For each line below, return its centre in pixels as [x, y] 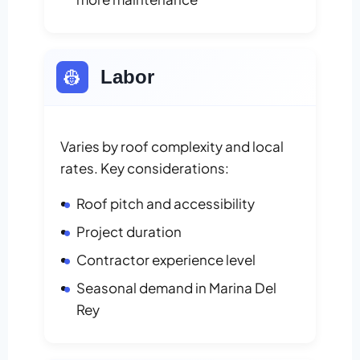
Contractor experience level [166, 260]
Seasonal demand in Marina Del [176, 288]
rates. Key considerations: [145, 168]
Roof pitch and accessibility [166, 204]
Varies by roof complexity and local [172, 147]
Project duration [129, 232]
